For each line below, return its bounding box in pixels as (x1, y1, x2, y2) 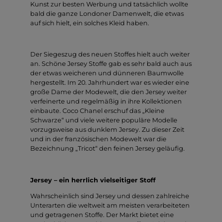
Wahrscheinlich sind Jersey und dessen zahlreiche (30, 192, 189, 200)
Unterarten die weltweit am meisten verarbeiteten (30, 201, 190, 209)
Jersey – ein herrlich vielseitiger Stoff (30, 176, 156, 184)
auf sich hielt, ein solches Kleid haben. (30, 19, 149, 27)
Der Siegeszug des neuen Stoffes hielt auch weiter (30, 51, 190, 58)
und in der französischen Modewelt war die (30, 135, 166, 143)
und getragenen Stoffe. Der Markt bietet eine (30, 211, 174, 219)
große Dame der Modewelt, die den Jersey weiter (30, 88, 187, 96)
